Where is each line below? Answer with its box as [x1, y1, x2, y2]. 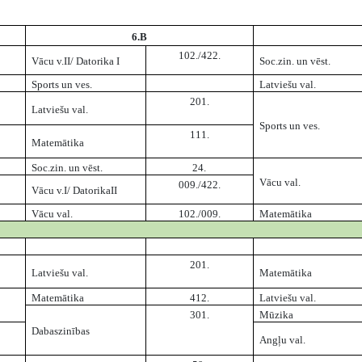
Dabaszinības [31, 325, 90, 338]
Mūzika [259, 309, 293, 322]
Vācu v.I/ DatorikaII [31, 184, 117, 197]
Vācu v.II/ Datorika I [31, 55, 120, 68]
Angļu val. [259, 334, 305, 347]
